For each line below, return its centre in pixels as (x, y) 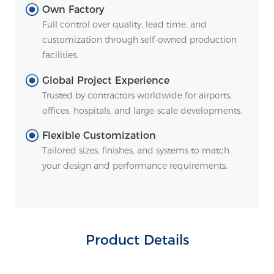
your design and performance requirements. (135, 166)
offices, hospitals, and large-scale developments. (143, 110)
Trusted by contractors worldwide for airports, (137, 95)
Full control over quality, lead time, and (125, 24)
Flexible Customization (99, 136)
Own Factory (74, 9)
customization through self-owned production (140, 39)
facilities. (61, 55)
